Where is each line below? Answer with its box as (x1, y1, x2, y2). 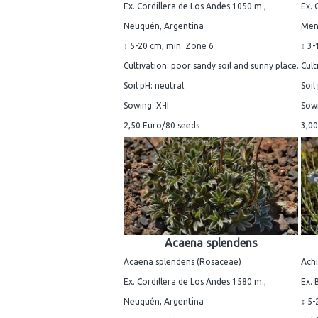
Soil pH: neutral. (124, 81, 186, 91)
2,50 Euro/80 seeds (124, 121, 199, 131)
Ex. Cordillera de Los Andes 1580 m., (124, 277, 266, 287)
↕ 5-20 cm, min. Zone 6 (124, 41, 214, 51)
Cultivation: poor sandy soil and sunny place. (124, 61, 299, 71)
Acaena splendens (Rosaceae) (124, 257, 241, 267)
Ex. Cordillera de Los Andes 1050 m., (124, 1, 266, 11)
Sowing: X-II (124, 101, 169, 111)
